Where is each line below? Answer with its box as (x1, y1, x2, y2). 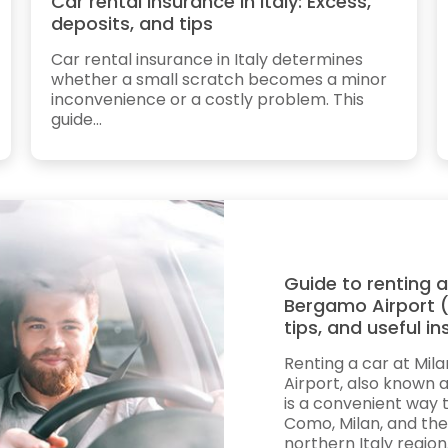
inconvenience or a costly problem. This (50, 87, 364, 111)
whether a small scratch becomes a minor (50, 67, 387, 91)
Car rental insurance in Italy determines (50, 47, 363, 71)
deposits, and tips (50, 10, 213, 36)
